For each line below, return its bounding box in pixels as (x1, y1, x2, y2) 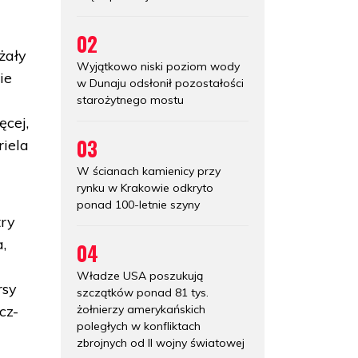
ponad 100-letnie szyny (77, 197, 200, 212)
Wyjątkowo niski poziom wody (77, 58, 240, 74)
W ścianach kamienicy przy (77, 163, 221, 178)
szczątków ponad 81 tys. (77, 284, 209, 300)
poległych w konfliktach (77, 318, 201, 333)
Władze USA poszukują (77, 268, 203, 283)
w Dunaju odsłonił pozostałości (77, 75, 244, 90)
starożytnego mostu (77, 92, 184, 107)
